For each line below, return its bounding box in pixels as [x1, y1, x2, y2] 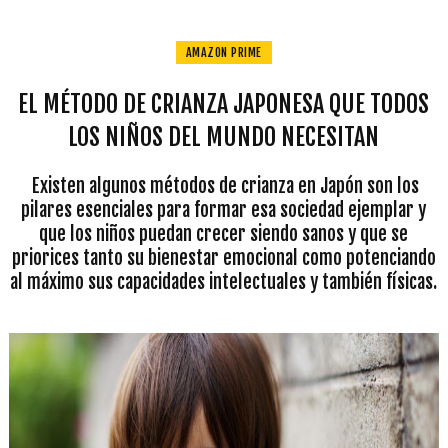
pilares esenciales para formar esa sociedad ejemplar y [21, 198, 427, 222]
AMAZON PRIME [185, 45, 262, 60]
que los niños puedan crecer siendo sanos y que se [39, 222, 409, 246]
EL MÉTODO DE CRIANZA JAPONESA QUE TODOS [18, 89, 430, 119]
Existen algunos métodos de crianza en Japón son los [28, 174, 420, 198]
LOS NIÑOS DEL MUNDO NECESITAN [68, 122, 380, 152]
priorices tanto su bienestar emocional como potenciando [11, 246, 436, 270]
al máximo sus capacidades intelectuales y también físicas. [10, 270, 438, 294]
